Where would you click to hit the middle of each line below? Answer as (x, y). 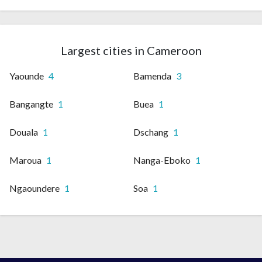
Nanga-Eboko (162, 160)
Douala (24, 132)
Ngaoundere (35, 188)
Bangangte (31, 104)
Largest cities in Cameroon (131, 51)
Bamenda (152, 76)
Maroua (25, 160)
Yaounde (27, 76)
